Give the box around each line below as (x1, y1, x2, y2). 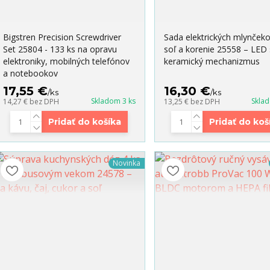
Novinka (112, 158, 140, 169)
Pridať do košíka (48, 116, 122, 128)
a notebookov (2, 67, 58, 80)
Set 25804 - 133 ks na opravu (2, 43, 117, 55)
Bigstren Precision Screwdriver (2, 31, 121, 43)
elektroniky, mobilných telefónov (2, 55, 130, 67)
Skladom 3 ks (90, 96, 136, 107)
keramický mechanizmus (163, 55, 260, 67)
